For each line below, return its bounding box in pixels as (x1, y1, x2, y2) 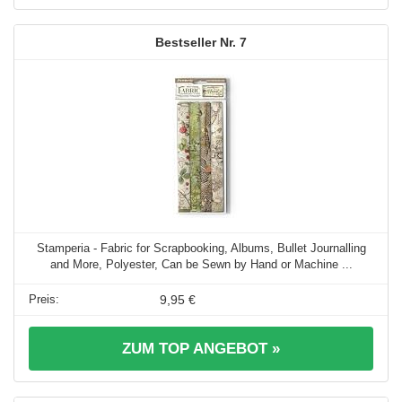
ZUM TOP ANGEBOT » (122, 340, 280, 358)
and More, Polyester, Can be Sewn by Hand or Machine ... (49, 258, 353, 272)
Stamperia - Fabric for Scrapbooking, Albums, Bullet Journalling (36, 241, 366, 256)
